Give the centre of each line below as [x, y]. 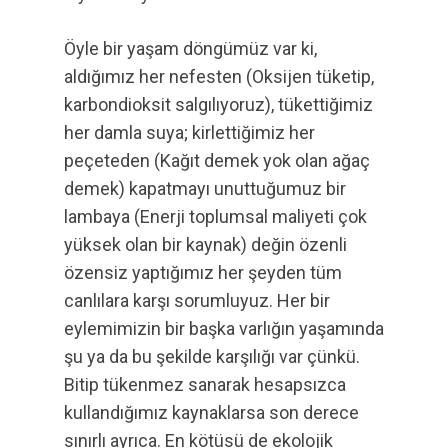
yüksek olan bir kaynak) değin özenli [205, 244]
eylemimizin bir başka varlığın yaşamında [224, 328]
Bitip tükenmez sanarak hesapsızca [205, 384]
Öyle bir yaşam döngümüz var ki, [190, 48]
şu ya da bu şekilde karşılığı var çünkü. [212, 356]
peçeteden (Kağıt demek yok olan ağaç [217, 160]
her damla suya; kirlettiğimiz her [189, 132]
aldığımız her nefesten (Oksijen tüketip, [219, 76]
